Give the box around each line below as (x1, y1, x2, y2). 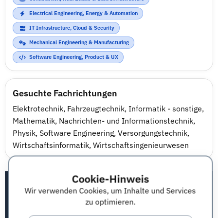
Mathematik (13, 116, 55, 126)
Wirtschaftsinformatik (13, 140, 89, 150)
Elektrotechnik (13, 104, 63, 113)
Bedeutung (10, 195, 51, 204)
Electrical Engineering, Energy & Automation (29, 10, 138, 17)
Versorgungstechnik (118, 128, 187, 138)
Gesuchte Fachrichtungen (13, 88, 117, 99)
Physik (13, 128, 36, 138)
